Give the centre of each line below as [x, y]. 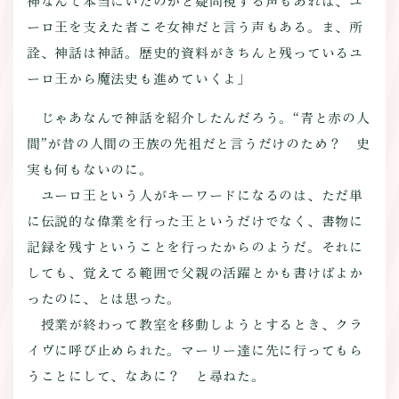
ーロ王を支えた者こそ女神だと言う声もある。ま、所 [195, 27]
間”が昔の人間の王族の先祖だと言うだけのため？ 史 [198, 143]
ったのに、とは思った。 [104, 298]
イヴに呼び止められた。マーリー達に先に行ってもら [195, 350]
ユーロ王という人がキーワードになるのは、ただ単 [195, 195]
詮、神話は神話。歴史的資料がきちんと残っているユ [195, 53]
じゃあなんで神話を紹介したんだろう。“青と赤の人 [198, 118]
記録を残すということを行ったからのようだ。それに [195, 247]
